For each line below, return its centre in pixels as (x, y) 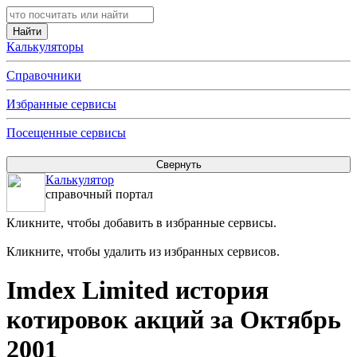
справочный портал (99, 194)
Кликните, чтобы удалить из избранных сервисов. (143, 251)
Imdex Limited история (137, 290)
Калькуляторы (45, 47)
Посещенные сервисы (66, 133)
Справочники (44, 75)
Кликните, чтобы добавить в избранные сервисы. (141, 223)
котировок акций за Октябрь (174, 320)
